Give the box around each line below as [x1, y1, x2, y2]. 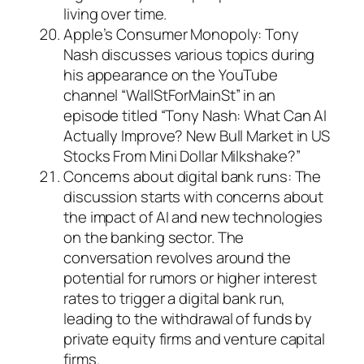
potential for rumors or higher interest [63, 267, 318, 289]
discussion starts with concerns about [63, 186, 324, 208]
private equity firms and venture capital [63, 328, 325, 350]
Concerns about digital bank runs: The [63, 166, 322, 188]
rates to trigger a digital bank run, [63, 288, 286, 310]
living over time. [63, 3, 167, 25]
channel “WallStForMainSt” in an [63, 84, 275, 106]
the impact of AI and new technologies [63, 206, 323, 228]
